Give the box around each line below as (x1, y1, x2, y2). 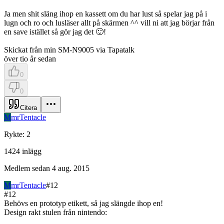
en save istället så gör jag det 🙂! (4, 27, 106, 36)
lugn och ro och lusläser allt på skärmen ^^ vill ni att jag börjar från (4, 18, 214, 27)
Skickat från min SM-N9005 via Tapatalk (4, 45, 134, 54)
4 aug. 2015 (52, 163, 89, 172)
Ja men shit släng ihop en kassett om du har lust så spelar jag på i (4, 9, 207, 18)
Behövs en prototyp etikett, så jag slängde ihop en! (4, 198, 163, 207)
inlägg (22, 146, 41, 155)
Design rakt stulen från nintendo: (4, 207, 107, 216)
